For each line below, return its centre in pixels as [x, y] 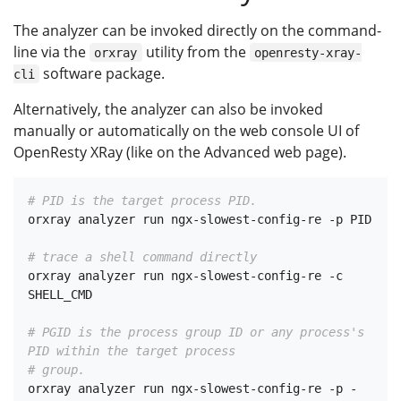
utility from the [196, 51]
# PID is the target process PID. [142, 200]
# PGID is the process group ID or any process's [196, 332]
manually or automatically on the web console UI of [186, 130]
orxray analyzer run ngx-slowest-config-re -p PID [200, 219]
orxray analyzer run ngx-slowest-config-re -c [185, 275]
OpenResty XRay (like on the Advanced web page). [180, 152]
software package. [102, 73]
